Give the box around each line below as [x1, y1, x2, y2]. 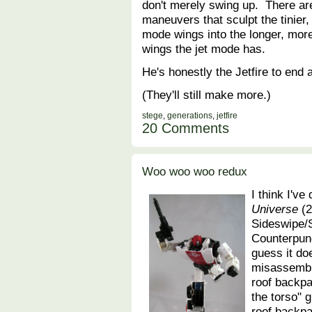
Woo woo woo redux [142, 164, 247, 179]
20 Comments [142, 120, 229, 136]
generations [167, 111, 212, 121]
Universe [251, 202, 299, 217]
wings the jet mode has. [142, 42, 265, 56]
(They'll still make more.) [142, 88, 271, 102]
